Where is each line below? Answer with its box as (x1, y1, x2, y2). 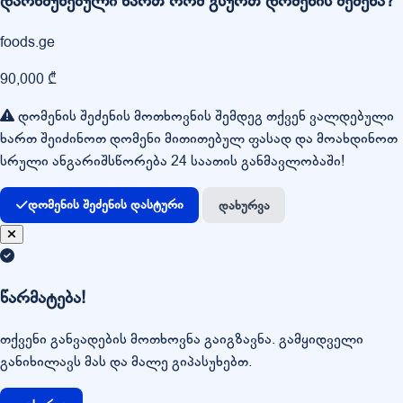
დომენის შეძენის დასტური (27, 196, 184, 214)
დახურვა (218, 196, 270, 214)
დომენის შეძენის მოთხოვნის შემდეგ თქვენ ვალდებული (14, 105, 394, 126)
